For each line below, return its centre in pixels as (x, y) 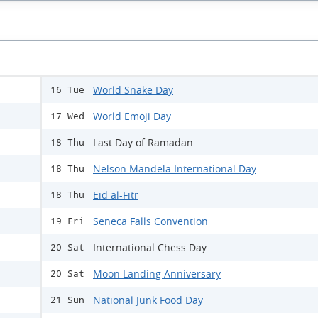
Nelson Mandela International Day (175, 169)
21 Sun (67, 300)
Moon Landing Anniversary (157, 274)
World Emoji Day (132, 116)
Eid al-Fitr (116, 195)
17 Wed (67, 116)
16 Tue (67, 90)
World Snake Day (133, 90)
